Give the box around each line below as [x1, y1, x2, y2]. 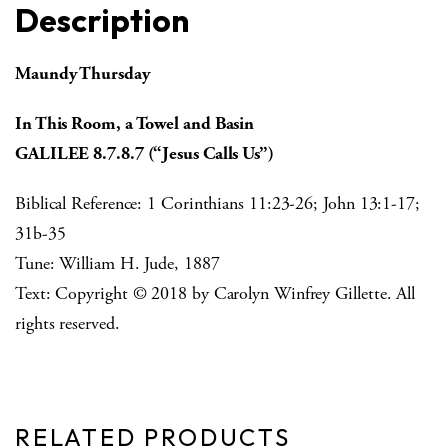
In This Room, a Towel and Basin [15, 111, 255, 135]
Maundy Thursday [15, 61, 150, 85]
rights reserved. [15, 311, 120, 335]
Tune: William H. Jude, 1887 [15, 251, 220, 275]
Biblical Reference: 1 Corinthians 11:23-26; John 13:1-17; [15, 191, 420, 215]
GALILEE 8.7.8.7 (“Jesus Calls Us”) [15, 141, 274, 165]
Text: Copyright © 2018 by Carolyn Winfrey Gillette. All [15, 281, 416, 305]
